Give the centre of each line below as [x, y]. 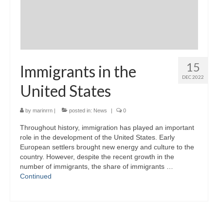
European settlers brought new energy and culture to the [107, 147]
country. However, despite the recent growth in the [97, 156]
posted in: [81, 110]
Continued [36, 176]
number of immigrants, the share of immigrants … [97, 166]
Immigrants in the [78, 71]
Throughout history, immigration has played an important [107, 127]
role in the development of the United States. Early [97, 137]
